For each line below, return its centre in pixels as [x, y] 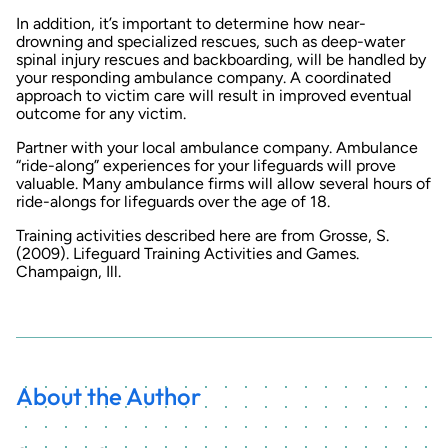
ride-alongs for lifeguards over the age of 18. [173, 201]
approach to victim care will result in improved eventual [214, 95]
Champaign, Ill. [68, 271]
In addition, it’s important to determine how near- [191, 23]
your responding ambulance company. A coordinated [203, 77]
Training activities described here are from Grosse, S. [202, 235]
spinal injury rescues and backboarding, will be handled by [221, 59]
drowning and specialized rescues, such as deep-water [210, 41]
